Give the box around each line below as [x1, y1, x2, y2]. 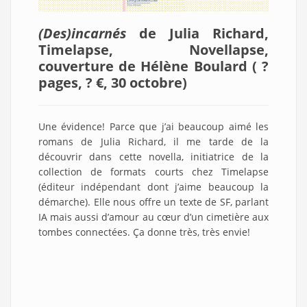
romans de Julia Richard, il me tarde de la [38, 135, 269, 149]
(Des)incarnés [38, 24, 126, 43]
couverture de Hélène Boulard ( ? [38, 57, 269, 76]
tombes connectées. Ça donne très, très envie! [38, 225, 250, 239]
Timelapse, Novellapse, [38, 40, 269, 60]
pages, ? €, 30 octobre [38, 73, 182, 93]
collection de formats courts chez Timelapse [38, 165, 269, 179]
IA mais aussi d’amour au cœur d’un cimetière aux [38, 210, 269, 224]
